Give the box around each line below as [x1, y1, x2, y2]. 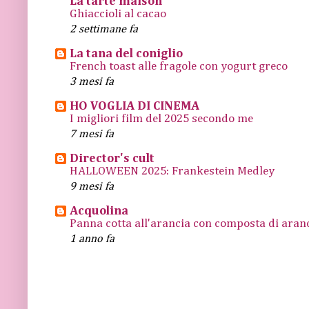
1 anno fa [70, 232, 114, 245]
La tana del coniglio [70, 47, 183, 60]
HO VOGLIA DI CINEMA [70, 99, 199, 112]
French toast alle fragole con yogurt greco [70, 60, 288, 72]
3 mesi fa [70, 75, 114, 88]
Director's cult [70, 152, 154, 165]
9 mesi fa [70, 180, 114, 192]
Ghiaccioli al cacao [70, 8, 166, 20]
